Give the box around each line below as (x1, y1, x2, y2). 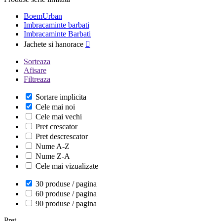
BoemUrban (24, 12, 62, 20)
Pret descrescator (36, 132, 88, 141)
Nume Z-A (36, 152, 70, 160)
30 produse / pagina (36, 180, 97, 188)
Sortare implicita (36, 93, 86, 101)
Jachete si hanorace (24, 40, 83, 48)
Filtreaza (24, 75, 50, 83)
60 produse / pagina (36, 189, 97, 198)
